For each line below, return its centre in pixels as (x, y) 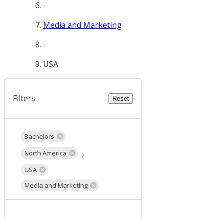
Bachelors (39, 136)
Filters (24, 98)
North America (45, 153)
